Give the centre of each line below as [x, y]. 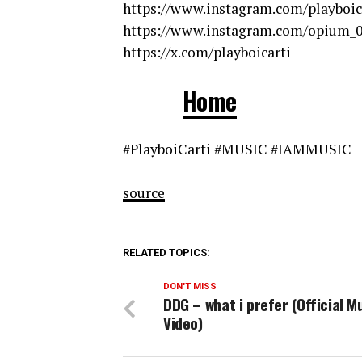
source [144, 193]
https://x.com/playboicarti [207, 53]
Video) [183, 323]
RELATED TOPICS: [166, 253]
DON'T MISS [190, 287]
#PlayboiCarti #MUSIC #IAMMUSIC [237, 149]
